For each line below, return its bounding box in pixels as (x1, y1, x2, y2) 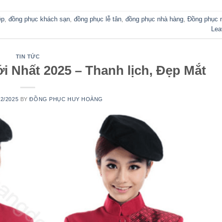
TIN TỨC (15, 54, 40, 60)
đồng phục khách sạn (8, 15, 70, 23)
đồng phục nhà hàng (125, 15, 183, 23)
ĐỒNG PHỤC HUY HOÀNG (29, 96, 104, 102)
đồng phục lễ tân (74, 15, 121, 23)
